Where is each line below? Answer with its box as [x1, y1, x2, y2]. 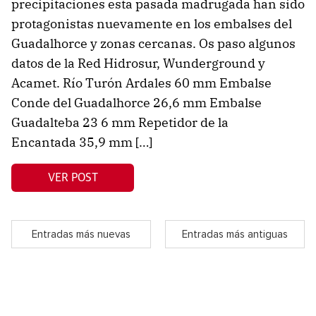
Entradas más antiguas [182, 229, 288, 240]
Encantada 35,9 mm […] [11, 134, 152, 151]
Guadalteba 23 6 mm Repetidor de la [11, 114, 229, 131]
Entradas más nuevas [32, 229, 130, 240]
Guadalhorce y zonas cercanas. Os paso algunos [11, 35, 296, 52]
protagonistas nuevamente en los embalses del [11, 16, 292, 32]
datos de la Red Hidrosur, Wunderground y [11, 55, 265, 72]
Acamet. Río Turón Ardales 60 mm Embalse [11, 75, 272, 92]
